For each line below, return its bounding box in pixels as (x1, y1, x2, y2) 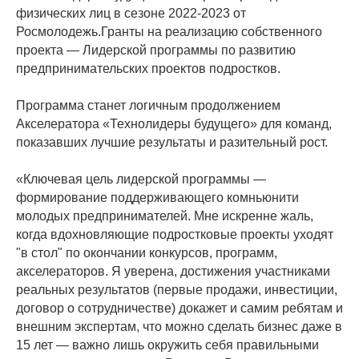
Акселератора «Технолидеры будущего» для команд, (16, 117, 332, 131)
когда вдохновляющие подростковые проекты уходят (16, 228, 333, 241)
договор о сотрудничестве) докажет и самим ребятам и (16, 301, 343, 315)
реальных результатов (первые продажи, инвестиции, (16, 283, 337, 296)
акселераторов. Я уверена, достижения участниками (16, 264, 330, 278)
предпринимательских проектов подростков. (16, 62, 280, 75)
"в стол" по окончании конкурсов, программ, (16, 246, 277, 260)
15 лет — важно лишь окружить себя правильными (16, 338, 319, 352)
